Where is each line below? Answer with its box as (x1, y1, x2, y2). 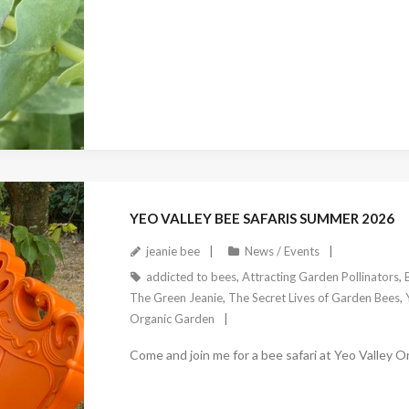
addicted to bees (145, 268, 236, 284)
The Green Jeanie (129, 289, 223, 305)
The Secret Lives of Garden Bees (227, 289, 400, 305)
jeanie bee (145, 243, 200, 258)
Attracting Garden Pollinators (241, 268, 399, 284)
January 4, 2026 (136, 150, 224, 165)
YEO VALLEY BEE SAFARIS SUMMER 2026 (129, 209, 394, 226)
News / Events (244, 243, 320, 258)
